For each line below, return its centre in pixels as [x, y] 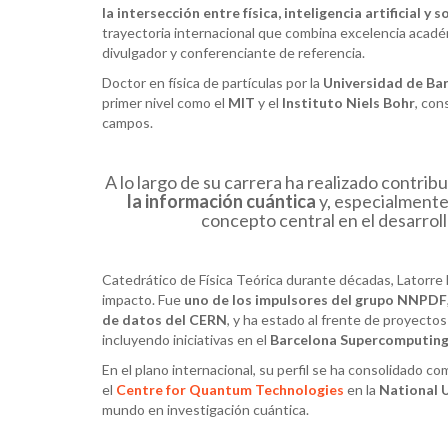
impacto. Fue [143, 299]
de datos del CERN [164, 319]
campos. [127, 122]
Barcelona [305, 339]
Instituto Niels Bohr [348, 102]
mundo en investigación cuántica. [205, 409]
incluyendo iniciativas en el [186, 339]
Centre [141, 389]
